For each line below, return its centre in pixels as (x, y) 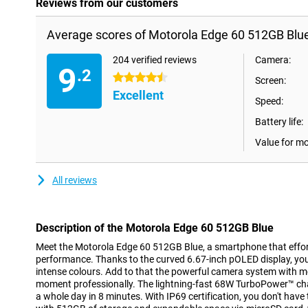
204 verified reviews (155, 60)
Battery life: (279, 122)
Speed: (269, 101)
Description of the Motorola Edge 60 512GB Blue (155, 228)
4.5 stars (132, 78)
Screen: (271, 80)
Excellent (138, 95)
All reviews (75, 180)
